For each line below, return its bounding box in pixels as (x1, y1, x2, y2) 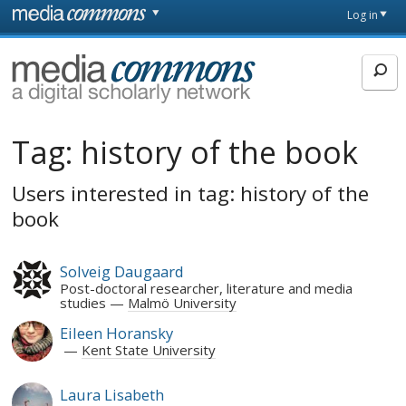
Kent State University (81, 341, 216, 360)
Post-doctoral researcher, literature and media (59, 279, 353, 298)
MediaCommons (12, 50, 197, 83)
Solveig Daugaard (59, 261, 184, 283)
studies (59, 294, 106, 313)
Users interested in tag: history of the (12, 179, 370, 208)
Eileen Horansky (59, 323, 173, 344)
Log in (346, 7, 378, 24)
